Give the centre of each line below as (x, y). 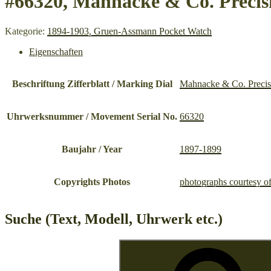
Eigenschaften (56, 51)
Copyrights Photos (92, 181)
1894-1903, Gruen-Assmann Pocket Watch (129, 31)
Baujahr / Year (92, 149)
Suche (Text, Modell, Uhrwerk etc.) (114, 219)
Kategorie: (26, 31)
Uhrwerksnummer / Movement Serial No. (92, 116)
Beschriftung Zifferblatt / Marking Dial (92, 83)
